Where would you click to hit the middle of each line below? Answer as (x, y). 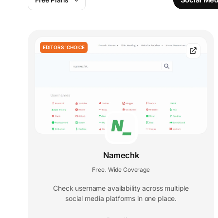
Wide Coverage (129, 169)
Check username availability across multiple (121, 188)
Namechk (121, 155)
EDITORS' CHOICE (64, 47)
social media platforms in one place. (121, 198)
